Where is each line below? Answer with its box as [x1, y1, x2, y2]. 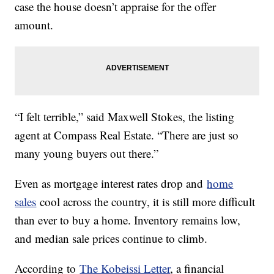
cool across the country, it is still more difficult [36, 194, 256, 210]
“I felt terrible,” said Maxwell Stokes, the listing [15, 109, 235, 125]
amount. [15, 17, 57, 33]
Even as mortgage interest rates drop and [15, 176, 207, 191]
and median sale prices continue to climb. [15, 231, 208, 246]
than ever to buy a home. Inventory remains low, [15, 212, 241, 228]
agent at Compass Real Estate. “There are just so [15, 127, 239, 143]
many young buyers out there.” [15, 146, 159, 161]
